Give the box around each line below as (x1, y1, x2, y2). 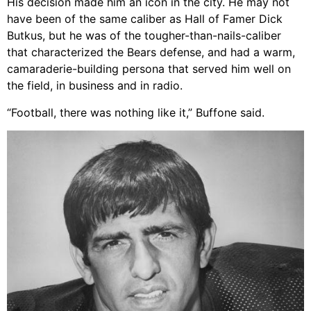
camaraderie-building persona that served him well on (7, 62, 291, 76)
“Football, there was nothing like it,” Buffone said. (7, 105, 264, 119)
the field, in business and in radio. (7, 78, 183, 93)
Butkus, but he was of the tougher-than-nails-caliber (7, 28, 281, 43)
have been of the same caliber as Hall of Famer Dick (7, 12, 283, 26)
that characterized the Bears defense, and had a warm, (7, 45, 295, 60)
